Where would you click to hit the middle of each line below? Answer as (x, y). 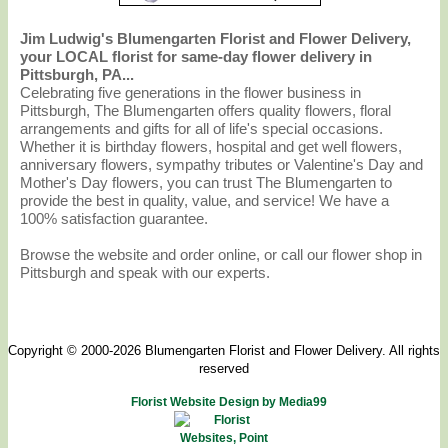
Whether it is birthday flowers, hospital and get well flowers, (210, 146)
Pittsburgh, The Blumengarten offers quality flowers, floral (205, 110)
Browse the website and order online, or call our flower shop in (220, 254)
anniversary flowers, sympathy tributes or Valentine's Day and (221, 164)
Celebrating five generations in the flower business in (190, 92)
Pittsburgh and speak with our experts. (144, 272)
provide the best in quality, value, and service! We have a (204, 200)
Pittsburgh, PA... (76, 74)
